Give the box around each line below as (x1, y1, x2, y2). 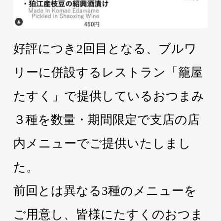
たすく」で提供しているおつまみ (13, 89, 204, 103)
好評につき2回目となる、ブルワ (13, 42, 197, 55)
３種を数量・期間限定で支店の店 (13, 113, 200, 126)
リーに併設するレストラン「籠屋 (13, 66, 203, 79)
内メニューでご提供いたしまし (13, 137, 191, 150)
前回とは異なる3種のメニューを (13, 184, 197, 197)
